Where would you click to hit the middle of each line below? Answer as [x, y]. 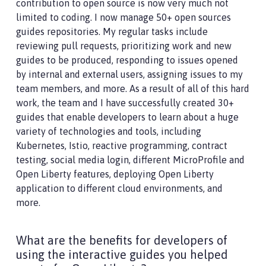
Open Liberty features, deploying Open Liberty [115, 174]
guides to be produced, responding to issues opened [127, 60]
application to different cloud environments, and [119, 189]
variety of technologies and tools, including [109, 132]
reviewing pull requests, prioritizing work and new [124, 46]
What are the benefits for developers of [122, 240]
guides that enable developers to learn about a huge [127, 117]
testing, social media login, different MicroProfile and [130, 160]
